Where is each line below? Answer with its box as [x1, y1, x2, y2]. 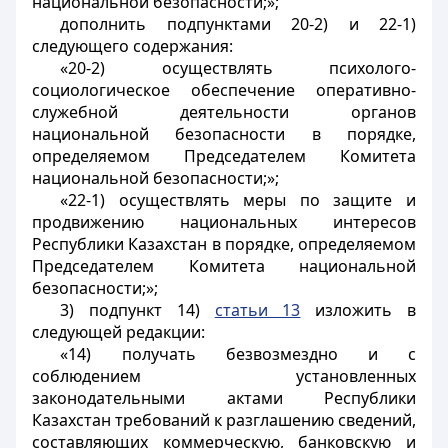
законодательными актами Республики [32, 387, 416, 409]
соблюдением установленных [32, 365, 416, 387]
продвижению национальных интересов [32, 211, 416, 233]
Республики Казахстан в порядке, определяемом [32, 233, 416, 255]
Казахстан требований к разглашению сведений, [32, 409, 416, 431]
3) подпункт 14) [60, 299, 215, 321]
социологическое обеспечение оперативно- [32, 79, 416, 101]
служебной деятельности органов [32, 101, 416, 123]
